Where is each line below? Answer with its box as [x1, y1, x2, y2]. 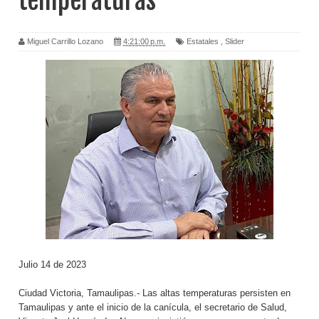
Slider [225, 37, 244, 46]
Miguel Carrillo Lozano [27, 37, 103, 46]
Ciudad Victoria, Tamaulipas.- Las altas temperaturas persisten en [19, 288, 291, 299]
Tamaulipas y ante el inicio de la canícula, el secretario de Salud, [19, 302, 287, 313]
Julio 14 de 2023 [19, 259, 86, 271]
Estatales [187, 37, 219, 46]
